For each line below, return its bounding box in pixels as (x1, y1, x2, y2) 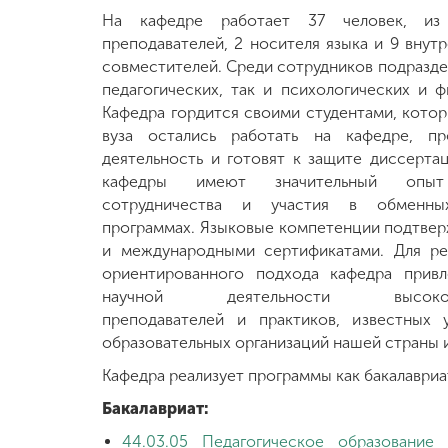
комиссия (66, 401, 134, 420)
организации (43, 313, 153, 335)
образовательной (23, 295, 173, 317)
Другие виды (43, 111, 153, 133)
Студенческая (39, 194, 157, 216)
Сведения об (43, 277, 153, 299)
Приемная (66, 383, 134, 402)
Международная (28, 28, 168, 50)
